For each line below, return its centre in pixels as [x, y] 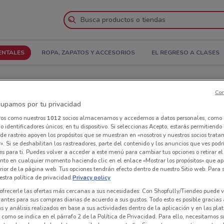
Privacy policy [91, 177]
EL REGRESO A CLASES [186, 53]
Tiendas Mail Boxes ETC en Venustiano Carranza [128, 107]
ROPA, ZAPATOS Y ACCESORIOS [88, 53]
